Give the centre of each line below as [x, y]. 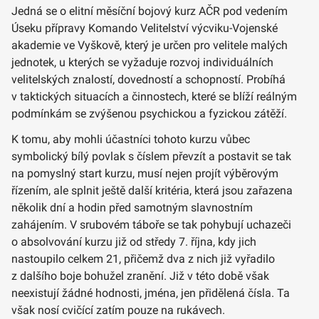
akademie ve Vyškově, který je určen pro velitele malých [150, 45]
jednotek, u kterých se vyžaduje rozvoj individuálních [142, 62]
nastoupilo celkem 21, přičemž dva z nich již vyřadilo [143, 258]
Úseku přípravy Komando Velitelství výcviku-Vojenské [145, 28]
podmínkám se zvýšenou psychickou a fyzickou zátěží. [149, 113]
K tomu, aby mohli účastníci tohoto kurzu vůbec [131, 139]
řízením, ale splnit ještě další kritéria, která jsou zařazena [152, 190]
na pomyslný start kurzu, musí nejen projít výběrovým [145, 173]
